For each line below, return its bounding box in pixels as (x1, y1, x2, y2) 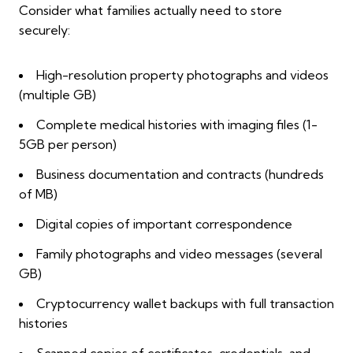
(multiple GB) (19, 87, 96, 103)
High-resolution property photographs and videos (36, 67, 329, 84)
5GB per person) (19, 136, 117, 153)
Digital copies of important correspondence (36, 216, 292, 232)
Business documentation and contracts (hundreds (36, 166, 324, 183)
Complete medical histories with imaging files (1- (36, 117, 318, 133)
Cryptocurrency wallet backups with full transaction (36, 295, 334, 312)
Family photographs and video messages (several (36, 246, 322, 262)
